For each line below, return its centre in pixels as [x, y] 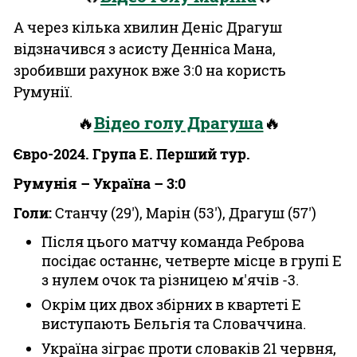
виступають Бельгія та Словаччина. [174, 324]
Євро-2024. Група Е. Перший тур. [132, 154]
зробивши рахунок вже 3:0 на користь [150, 70]
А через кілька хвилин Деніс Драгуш [148, 27]
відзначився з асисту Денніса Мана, [145, 49]
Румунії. [43, 92]
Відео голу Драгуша [178, 123]
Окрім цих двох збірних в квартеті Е [171, 304]
